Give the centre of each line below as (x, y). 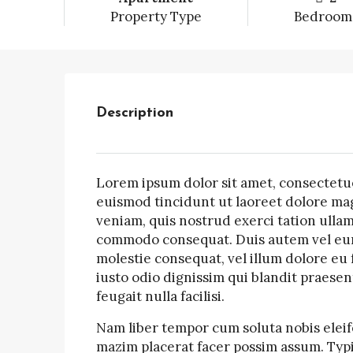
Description (135, 113)
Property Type (156, 17)
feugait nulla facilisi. (160, 296)
